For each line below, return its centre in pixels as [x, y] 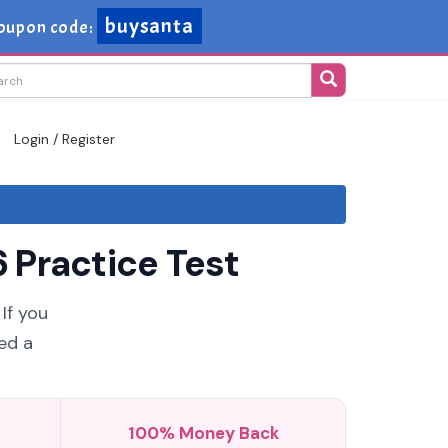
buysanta [149, 26]
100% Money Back [203, 433]
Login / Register [64, 139]
